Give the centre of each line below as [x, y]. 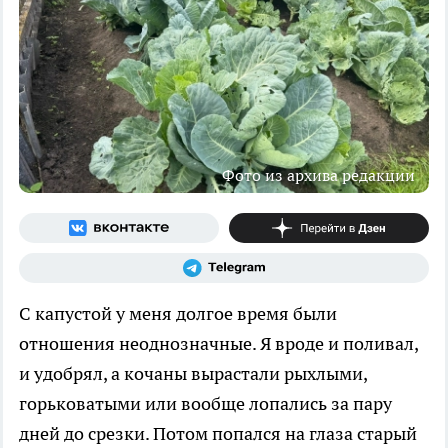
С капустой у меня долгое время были [178, 313]
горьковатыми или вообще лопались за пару [205, 403]
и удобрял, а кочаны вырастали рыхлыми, [193, 373]
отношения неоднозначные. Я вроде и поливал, [218, 343]
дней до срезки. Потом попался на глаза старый [218, 433]
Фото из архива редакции [318, 174]
